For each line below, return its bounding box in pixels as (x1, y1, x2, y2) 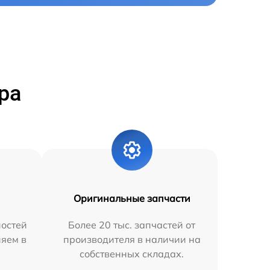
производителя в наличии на (63, 233, 201, 245)
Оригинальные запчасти (73, 192, 190, 204)
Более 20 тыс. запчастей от (68, 218, 196, 231)
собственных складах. (80, 247, 184, 260)
